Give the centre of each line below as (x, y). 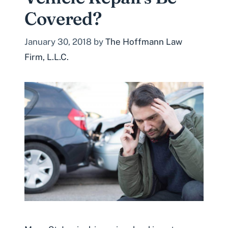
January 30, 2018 (58, 41)
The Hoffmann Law (144, 41)
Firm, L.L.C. (47, 57)
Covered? (63, 19)
